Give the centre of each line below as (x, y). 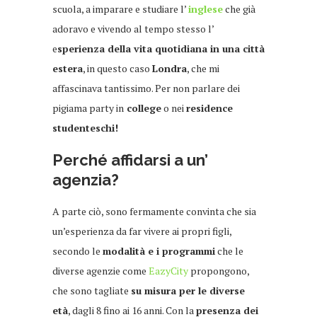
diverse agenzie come (100, 270)
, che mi (203, 68)
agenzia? (86, 179)
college (143, 108)
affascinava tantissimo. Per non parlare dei (146, 88)
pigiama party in (88, 108)
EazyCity (168, 270)
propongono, (219, 270)
